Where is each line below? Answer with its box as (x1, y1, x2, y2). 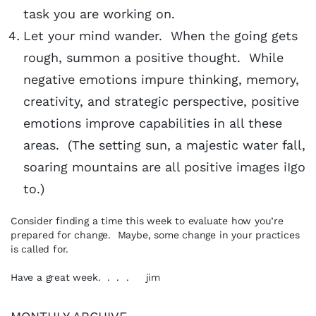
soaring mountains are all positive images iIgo (23, 159, 305, 174)
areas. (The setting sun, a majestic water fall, (23, 138, 305, 152)
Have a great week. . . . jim (11, 272, 160, 283)
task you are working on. (23, 6, 183, 21)
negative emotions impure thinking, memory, (23, 72, 299, 87)
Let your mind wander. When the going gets (23, 28, 298, 43)
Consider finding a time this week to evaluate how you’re (11, 215, 284, 226)
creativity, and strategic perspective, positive (23, 94, 299, 109)
